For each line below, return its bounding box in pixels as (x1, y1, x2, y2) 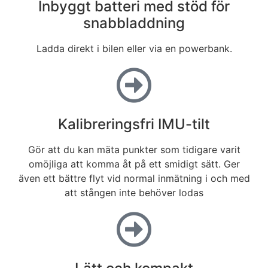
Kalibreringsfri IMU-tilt (58, 115, 210, 133)
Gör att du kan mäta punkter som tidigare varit (28, 143, 240, 156)
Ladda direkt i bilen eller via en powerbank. (36, 42, 232, 54)
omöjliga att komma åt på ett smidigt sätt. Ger (28, 157, 240, 170)
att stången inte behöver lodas (65, 186, 203, 199)
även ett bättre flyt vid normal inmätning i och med (18, 172, 250, 184)
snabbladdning (83, 14, 185, 32)
